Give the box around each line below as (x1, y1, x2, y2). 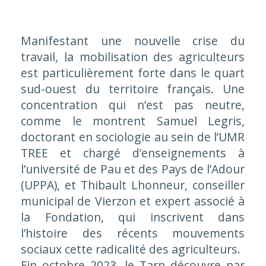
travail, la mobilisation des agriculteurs (20, 49, 245, 65)
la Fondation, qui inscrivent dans (20, 209, 245, 226)
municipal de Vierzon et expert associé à (20, 193, 245, 210)
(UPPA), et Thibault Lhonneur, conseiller (20, 177, 245, 194)
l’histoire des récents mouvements (20, 225, 245, 242)
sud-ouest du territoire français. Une (20, 81, 245, 97)
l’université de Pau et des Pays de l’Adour (20, 161, 245, 178)
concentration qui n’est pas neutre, (20, 97, 245, 113)
